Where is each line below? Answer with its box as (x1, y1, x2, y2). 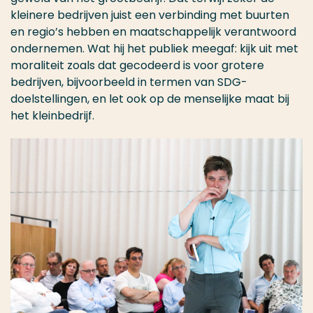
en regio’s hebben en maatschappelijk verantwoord (10, 24, 296, 41)
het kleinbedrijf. (10, 108, 94, 124)
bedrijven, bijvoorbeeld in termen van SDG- (10, 74, 247, 91)
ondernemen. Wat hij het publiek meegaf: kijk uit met (10, 41, 298, 57)
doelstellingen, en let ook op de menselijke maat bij (10, 91, 289, 108)
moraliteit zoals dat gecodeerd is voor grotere (10, 57, 264, 74)
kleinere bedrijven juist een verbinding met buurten (10, 7, 289, 24)
